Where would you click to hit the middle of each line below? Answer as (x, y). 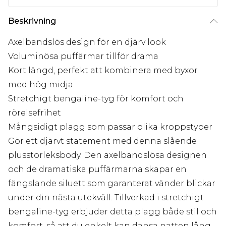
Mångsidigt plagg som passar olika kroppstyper (110, 127)
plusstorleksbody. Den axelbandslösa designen (107, 155)
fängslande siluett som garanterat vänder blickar (112, 184)
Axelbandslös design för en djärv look (87, 42)
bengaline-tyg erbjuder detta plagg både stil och (112, 212)
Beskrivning (32, 21)
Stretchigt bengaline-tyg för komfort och (96, 99)
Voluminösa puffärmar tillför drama (83, 56)
